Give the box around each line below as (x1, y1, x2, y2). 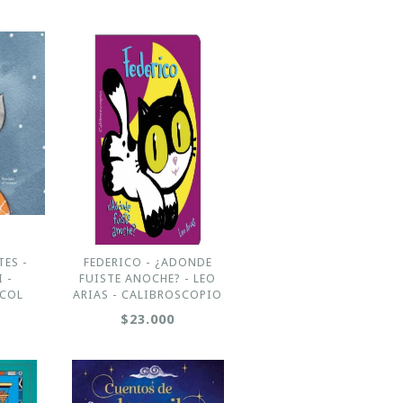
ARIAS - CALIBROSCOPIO (73, 288, 223, 301)
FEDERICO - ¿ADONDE (83, 255, 212, 269)
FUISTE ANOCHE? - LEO (79, 272, 217, 285)
